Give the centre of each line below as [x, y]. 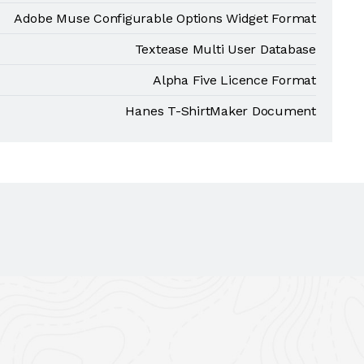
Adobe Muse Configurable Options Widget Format [165, 18]
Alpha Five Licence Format [234, 80]
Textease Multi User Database [225, 49]
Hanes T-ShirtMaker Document [221, 111]
